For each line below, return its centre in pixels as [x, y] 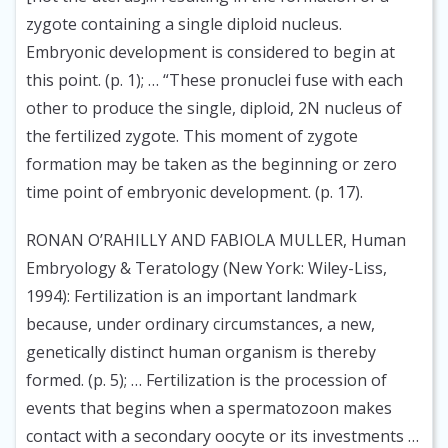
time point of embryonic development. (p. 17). [194, 192]
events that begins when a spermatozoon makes [209, 408]
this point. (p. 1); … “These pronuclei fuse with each [214, 80]
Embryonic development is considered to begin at [210, 52]
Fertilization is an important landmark [213, 296]
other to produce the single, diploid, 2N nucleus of [214, 108]
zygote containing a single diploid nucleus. [184, 24]
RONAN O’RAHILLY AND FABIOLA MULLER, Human [216, 240]
